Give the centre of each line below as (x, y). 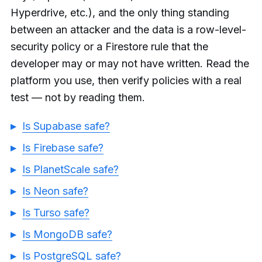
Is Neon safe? (55, 191)
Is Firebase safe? (63, 147)
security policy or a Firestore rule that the (109, 47)
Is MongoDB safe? (67, 234)
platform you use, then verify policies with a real (126, 81)
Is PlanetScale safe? (70, 169)
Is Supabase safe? (66, 126)
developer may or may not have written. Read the (130, 64)
